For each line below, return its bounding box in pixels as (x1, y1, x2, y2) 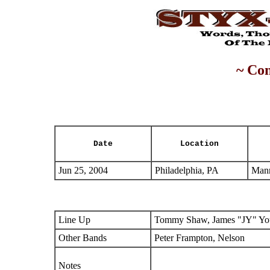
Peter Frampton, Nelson (154, 233, 247, 243)
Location (180, 139, 219, 148)
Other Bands (58, 233, 107, 243)
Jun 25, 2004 (58, 165, 108, 175)
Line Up (58, 215, 90, 225)
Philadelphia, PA (155, 165, 219, 175)
